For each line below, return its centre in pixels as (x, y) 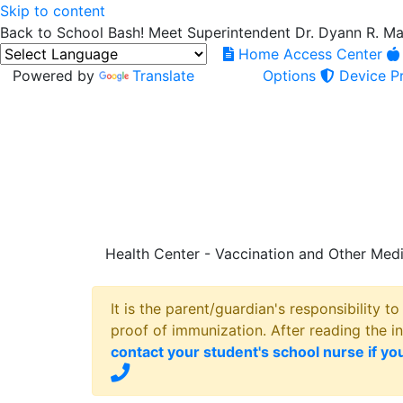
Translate (163, 76)
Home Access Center (310, 54)
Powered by (56, 76)
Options (289, 76)
